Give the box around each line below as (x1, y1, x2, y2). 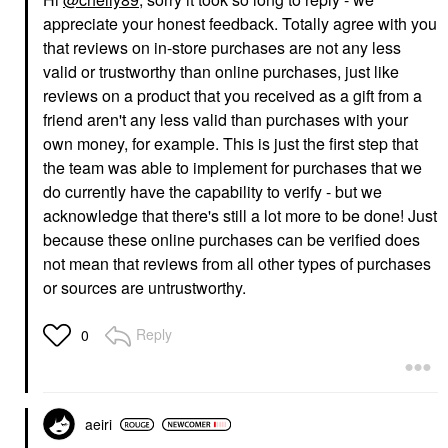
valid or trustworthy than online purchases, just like (43, 60, 399, 84)
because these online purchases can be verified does (43, 228, 420, 252)
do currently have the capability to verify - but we (43, 180, 382, 204)
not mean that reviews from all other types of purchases (43, 252, 431, 276)
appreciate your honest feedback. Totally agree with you (43, 12, 437, 36)
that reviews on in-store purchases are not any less (43, 36, 401, 60)
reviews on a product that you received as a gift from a (43, 84, 422, 108)
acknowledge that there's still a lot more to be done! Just (43, 204, 437, 228)
